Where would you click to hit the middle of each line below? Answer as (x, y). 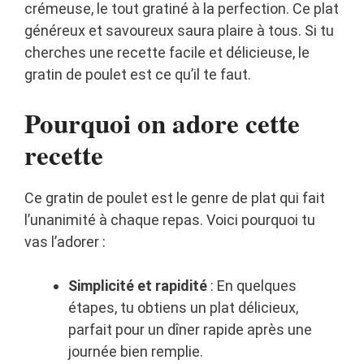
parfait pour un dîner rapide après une (190, 330)
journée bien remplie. (136, 352)
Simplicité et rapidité (138, 286)
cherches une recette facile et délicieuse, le (167, 53)
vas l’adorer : (65, 242)
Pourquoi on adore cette (162, 123)
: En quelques (252, 286)
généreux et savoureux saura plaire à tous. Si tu (179, 31)
